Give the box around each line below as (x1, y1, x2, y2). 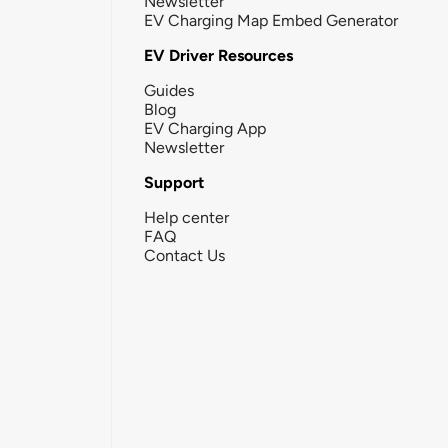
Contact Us (144, 245, 225, 265)
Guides (144, 80, 194, 100)
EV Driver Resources (144, 45, 293, 65)
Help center (144, 207, 229, 227)
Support (144, 172, 204, 192)
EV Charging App (144, 118, 266, 138)
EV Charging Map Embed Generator (144, 10, 398, 30)
